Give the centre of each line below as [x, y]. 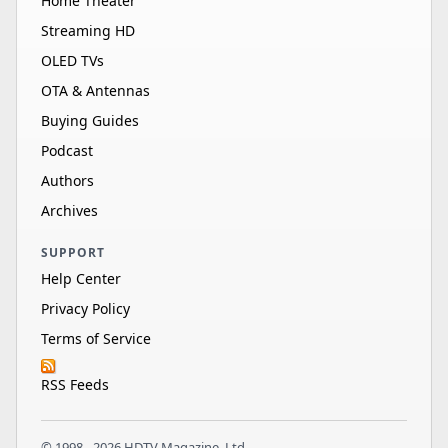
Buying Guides [90, 121]
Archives [69, 211]
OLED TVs [72, 61]
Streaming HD [88, 31]
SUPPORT [73, 253]
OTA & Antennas [95, 91]
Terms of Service [96, 339]
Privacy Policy [85, 309]
